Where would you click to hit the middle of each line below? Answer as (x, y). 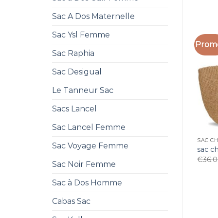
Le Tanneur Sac (83, 90)
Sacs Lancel (74, 109)
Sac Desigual (77, 72)
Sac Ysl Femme (81, 35)
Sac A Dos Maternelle (93, 16)
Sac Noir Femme (84, 164)
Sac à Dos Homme (87, 183)
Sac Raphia (73, 53)
